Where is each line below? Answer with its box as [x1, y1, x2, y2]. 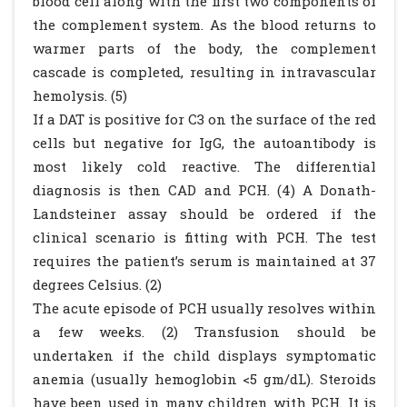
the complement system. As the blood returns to [33, 15, 376, 34]
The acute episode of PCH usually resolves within [33, 299, 376, 317]
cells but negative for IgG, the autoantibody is [33, 134, 376, 152]
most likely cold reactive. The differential [33, 157, 376, 175]
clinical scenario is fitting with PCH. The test [33, 228, 376, 246]
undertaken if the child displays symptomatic [33, 346, 376, 364]
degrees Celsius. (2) [33, 275, 162, 293]
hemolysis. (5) [33, 86, 127, 104]
